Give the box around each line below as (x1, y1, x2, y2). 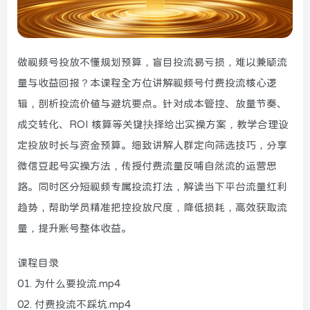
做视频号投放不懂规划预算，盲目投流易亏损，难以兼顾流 (17, 56, 287, 67)
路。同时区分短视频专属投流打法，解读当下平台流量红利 (17, 181, 287, 192)
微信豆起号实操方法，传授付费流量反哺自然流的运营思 (17, 160, 277, 171)
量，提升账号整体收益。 (17, 222, 131, 233)
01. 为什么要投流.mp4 (17, 277, 120, 289)
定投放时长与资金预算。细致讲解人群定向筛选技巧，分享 (17, 139, 287, 150)
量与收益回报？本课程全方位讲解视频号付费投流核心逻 (17, 77, 277, 88)
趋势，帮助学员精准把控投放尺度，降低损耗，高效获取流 (17, 201, 287, 212)
